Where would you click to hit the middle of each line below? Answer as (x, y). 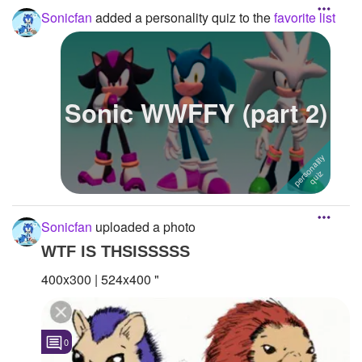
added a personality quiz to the (183, 18)
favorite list (305, 18)
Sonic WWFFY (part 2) (196, 112)
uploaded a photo (144, 226)
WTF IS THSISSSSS (116, 251)
